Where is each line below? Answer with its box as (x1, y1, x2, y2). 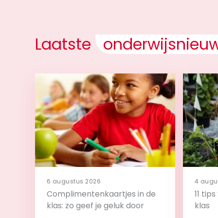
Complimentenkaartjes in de (47, 188, 156, 200)
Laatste (35, 33, 95, 55)
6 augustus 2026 (47, 177, 101, 185)
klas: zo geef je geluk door (47, 200, 144, 211)
